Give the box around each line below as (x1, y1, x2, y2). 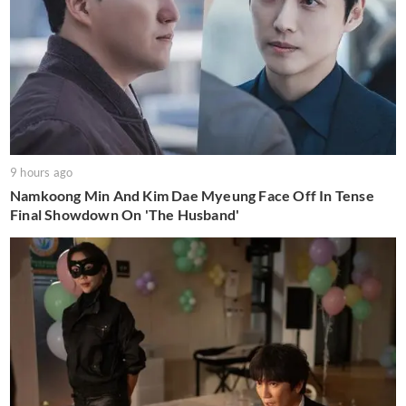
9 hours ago (10, 165, 73, 180)
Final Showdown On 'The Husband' (10, 206, 240, 224)
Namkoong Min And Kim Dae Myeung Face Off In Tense (10, 187, 374, 205)
